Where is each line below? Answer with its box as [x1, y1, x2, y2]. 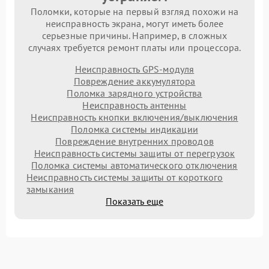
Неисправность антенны [82, 98, 187, 111]
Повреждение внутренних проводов [55, 134, 214, 147]
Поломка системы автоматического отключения [31, 159, 238, 171]
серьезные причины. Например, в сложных [41, 29, 228, 41]
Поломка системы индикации [71, 122, 198, 135]
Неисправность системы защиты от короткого [26, 171, 223, 183]
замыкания [26, 183, 74, 195]
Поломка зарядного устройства [67, 86, 202, 99]
